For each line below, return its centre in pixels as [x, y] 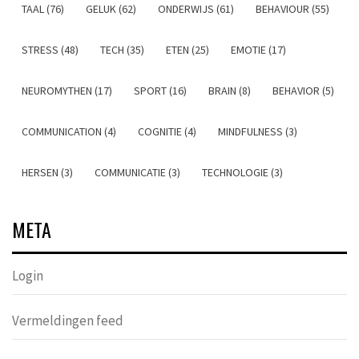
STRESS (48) [50, 49]
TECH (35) [122, 49]
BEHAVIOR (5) [303, 90]
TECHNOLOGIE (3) [242, 172]
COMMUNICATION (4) [69, 131]
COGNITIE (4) [167, 131]
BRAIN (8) [230, 90]
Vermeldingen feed [68, 320]
